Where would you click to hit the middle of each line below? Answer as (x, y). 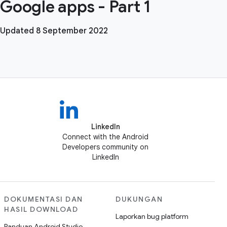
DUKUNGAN (139, 199)
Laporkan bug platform (152, 216)
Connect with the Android (105, 137)
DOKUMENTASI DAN (44, 199)
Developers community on (105, 147)
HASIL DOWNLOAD (41, 209)
